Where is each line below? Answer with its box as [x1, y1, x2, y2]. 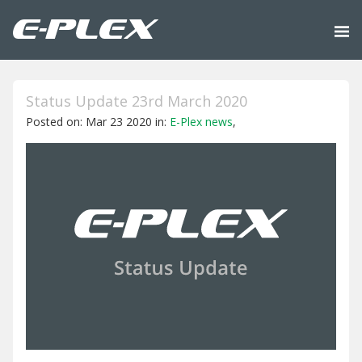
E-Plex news [170, 114, 233, 129]
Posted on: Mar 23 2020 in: [26, 114, 170, 129]
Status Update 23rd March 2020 [26, 91, 247, 111]
